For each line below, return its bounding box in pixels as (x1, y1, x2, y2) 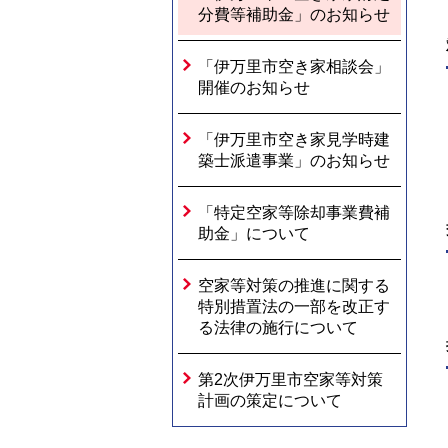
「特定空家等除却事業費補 (198, 204, 390, 221)
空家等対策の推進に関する (198, 277, 390, 294)
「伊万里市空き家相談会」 (198, 58, 390, 75)
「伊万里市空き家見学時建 (198, 131, 390, 148)
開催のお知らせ (198, 79, 310, 96)
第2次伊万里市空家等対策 (198, 371, 383, 388)
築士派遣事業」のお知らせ (198, 152, 390, 169)
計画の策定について (198, 392, 342, 409)
